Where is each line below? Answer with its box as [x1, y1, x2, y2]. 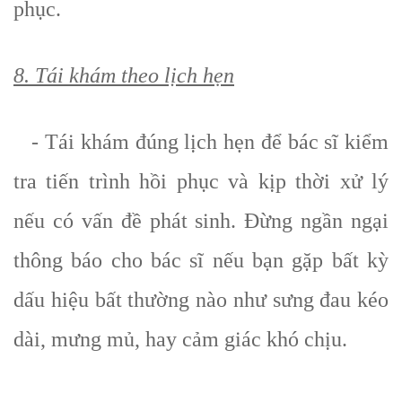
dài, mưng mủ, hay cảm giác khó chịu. [13, 327, 347, 351]
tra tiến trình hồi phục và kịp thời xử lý [13, 169, 389, 193]
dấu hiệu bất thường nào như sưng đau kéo [13, 287, 389, 311]
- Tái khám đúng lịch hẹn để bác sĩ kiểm [13, 129, 389, 153]
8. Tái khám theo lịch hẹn [13, 63, 234, 87]
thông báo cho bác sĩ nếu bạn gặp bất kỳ [13, 248, 389, 272]
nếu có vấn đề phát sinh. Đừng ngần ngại [13, 208, 389, 232]
